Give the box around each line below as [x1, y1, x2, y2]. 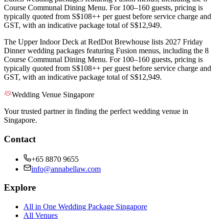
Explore [4, 182, 36, 193]
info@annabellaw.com [31, 164, 101, 173]
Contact [4, 133, 36, 144]
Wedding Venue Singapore [12, 90, 94, 99]
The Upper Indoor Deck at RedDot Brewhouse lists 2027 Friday [4, 38, 203, 46]
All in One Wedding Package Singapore [23, 202, 147, 211]
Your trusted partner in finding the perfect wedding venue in [4, 107, 188, 116]
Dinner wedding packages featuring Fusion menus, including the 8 [4, 46, 209, 55]
